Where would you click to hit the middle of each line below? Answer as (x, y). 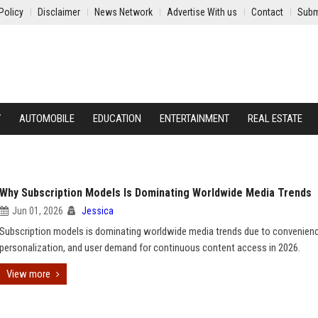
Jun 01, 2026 (38, 211)
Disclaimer (59, 12)
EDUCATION (117, 119)
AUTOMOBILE (47, 119)
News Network (124, 12)
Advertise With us (202, 12)
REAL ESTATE (275, 119)
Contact (267, 12)
